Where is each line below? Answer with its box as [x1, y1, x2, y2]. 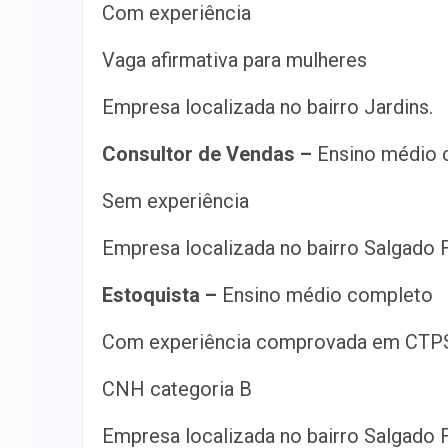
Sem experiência [102, 189, 249, 213]
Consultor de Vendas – [102, 142, 312, 166]
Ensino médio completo [217, 283, 433, 307]
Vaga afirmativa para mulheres [102, 48, 367, 72]
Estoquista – [102, 283, 217, 307]
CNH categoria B [102, 377, 252, 401]
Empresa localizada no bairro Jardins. [102, 95, 433, 119]
